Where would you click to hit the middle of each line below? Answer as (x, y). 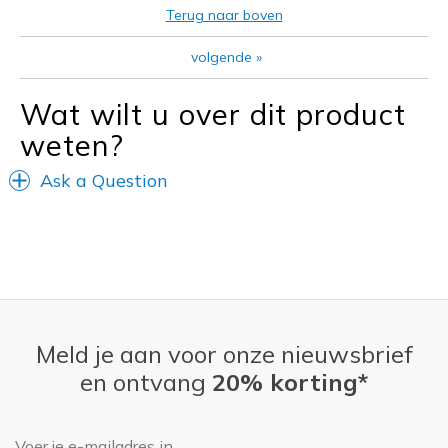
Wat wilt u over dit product (213, 113)
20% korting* (290, 381)
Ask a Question (104, 180)
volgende (221, 56)
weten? (72, 144)
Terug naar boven (224, 14)
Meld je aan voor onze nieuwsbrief (224, 353)
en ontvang (146, 381)
